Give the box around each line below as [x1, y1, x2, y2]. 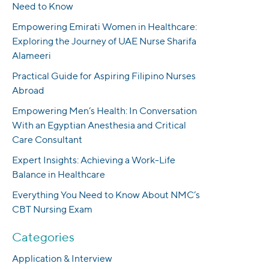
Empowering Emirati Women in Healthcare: [12, 21, 197, 33]
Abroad [12, 85, 44, 97]
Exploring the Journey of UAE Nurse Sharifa [12, 35, 196, 47]
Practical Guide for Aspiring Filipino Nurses [12, 70, 196, 82]
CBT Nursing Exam [12, 204, 92, 216]
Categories [12, 229, 74, 245]
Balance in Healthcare [12, 169, 105, 181]
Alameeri [12, 50, 51, 62]
